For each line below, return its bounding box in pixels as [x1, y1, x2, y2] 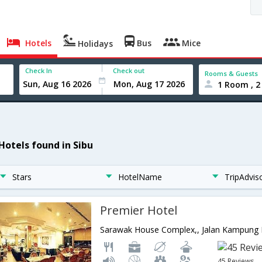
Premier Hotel [100, 202, 178, 218]
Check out [113, 66, 145, 75]
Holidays [75, 38, 113, 49]
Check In [25, 66, 53, 75]
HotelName [118, 171, 163, 182]
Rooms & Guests [205, 68, 258, 78]
